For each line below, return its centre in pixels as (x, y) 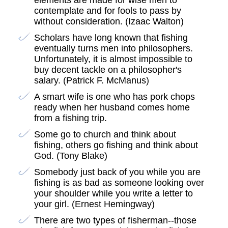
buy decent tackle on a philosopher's (108, 70)
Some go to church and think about (105, 135)
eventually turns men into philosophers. (113, 49)
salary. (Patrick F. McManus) (91, 81)
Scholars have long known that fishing (111, 38)
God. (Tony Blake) (70, 156)
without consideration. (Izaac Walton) (109, 22)
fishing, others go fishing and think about (116, 145)
